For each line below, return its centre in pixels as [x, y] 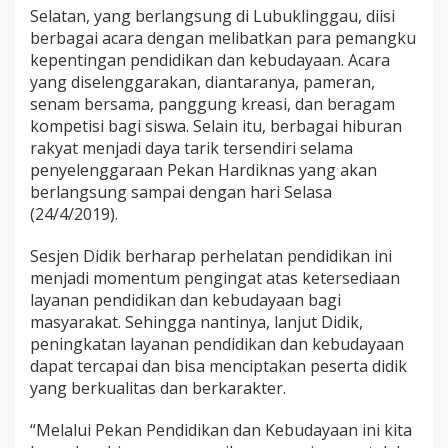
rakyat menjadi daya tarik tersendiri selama [191, 148]
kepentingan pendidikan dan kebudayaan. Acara [210, 60]
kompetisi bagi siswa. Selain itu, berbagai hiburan [216, 126]
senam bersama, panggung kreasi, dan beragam [212, 104]
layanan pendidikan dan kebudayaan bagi [185, 300]
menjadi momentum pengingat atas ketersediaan [215, 278]
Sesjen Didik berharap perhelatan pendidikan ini [211, 256]
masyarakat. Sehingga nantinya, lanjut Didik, [196, 322]
